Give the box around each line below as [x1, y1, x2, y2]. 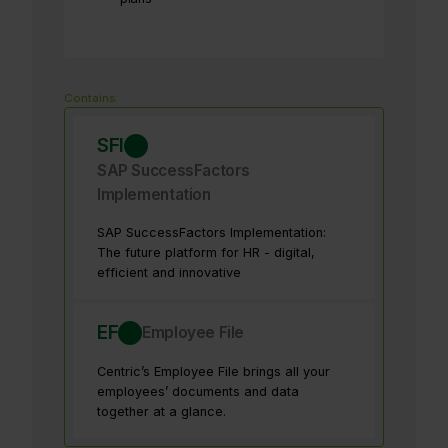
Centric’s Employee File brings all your [97, 364, 330, 380]
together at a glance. [97, 404, 226, 420]
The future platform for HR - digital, [97, 245, 315, 261]
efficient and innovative [97, 265, 241, 281]
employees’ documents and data [97, 384, 299, 400]
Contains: [64, 91, 118, 106]
